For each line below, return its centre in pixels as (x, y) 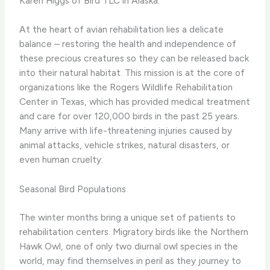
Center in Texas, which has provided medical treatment (135, 102)
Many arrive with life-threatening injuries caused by (126, 131)
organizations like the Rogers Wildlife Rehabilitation (126, 87)
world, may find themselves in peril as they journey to (130, 261)
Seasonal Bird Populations (73, 189)
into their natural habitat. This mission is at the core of (132, 73)
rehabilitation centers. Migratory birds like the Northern (134, 232)
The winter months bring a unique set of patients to (128, 218)
